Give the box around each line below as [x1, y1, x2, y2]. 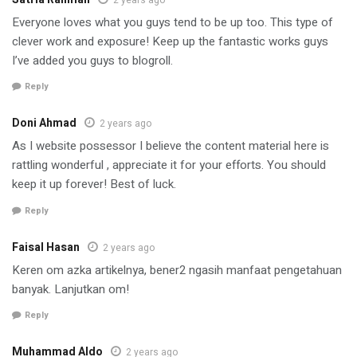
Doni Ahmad [12, 115, 76, 132]
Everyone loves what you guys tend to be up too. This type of [12, 13, 333, 31]
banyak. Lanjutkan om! [12, 280, 129, 298]
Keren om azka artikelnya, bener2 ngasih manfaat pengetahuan [12, 261, 342, 279]
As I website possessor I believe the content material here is [12, 137, 329, 155]
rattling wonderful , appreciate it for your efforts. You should [12, 156, 326, 175]
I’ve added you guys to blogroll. [12, 51, 173, 69]
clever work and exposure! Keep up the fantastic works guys [12, 32, 328, 50]
